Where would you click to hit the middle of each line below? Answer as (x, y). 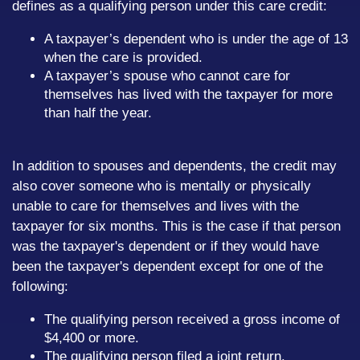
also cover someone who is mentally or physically (162, 186)
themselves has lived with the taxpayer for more (188, 94)
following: (40, 286)
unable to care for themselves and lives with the (155, 206)
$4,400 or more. (92, 338)
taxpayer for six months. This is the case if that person (176, 226)
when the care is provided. (123, 57)
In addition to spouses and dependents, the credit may (174, 166)
